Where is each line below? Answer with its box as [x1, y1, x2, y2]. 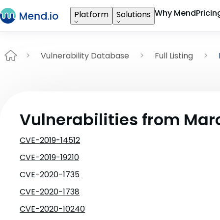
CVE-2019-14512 [20, 135, 80, 146]
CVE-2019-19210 [20, 152, 79, 163]
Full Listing [155, 50, 193, 61]
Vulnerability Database [41, 50, 129, 61]
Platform [74, 9, 109, 20]
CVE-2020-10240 [20, 203, 85, 215]
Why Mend [155, 7, 196, 19]
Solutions [116, 9, 151, 20]
